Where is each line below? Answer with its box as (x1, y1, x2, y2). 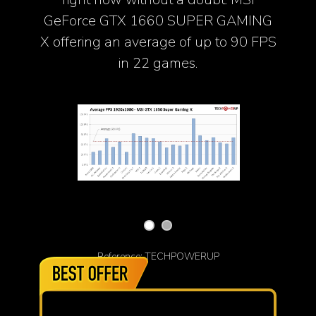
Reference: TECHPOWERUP (97, 250, 219, 264)
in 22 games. (119, 54, 197, 73)
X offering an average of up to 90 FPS (39, 32, 276, 52)
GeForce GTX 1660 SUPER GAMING (44, 11, 272, 31)
